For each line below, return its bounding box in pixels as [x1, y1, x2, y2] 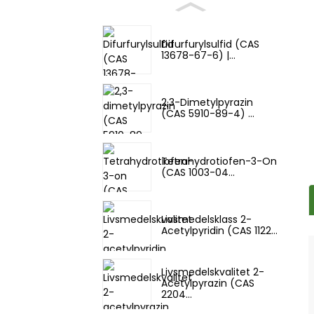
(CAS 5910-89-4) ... [161, 107, 254, 121]
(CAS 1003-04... [161, 165, 235, 179]
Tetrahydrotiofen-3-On [161, 153, 277, 168]
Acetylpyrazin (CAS [161, 276, 254, 291]
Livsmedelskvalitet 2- [161, 265, 264, 280]
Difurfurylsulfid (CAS [161, 36, 259, 51]
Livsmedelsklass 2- [161, 212, 252, 226]
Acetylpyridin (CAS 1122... [161, 223, 278, 238]
